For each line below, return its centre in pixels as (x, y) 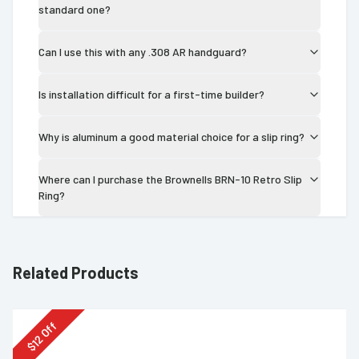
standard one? (75, 9)
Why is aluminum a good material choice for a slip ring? (171, 136)
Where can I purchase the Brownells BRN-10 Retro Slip (170, 179)
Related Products (76, 272)
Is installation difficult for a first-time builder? (151, 94)
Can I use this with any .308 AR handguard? (143, 51)
